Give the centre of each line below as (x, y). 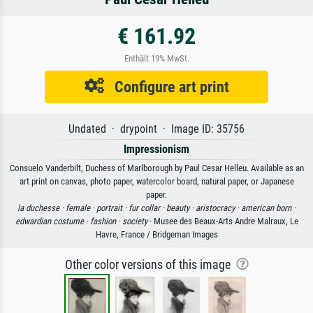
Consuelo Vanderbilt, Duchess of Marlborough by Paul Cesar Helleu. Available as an (156, 168)
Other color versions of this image (150, 264)
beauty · (181, 208)
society (134, 221)
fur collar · (147, 208)
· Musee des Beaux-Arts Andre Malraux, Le (223, 221)
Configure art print (166, 86)
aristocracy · (218, 208)
